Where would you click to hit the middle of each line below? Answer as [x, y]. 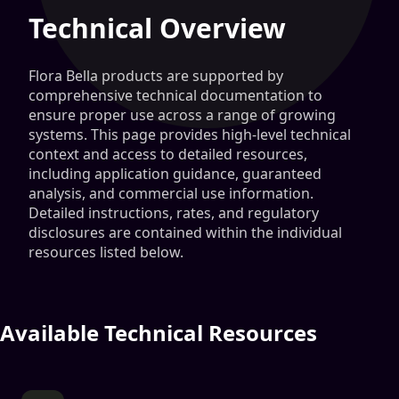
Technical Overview [157, 28]
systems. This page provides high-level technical [190, 134]
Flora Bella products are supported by [156, 76]
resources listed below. [106, 252]
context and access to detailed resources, [168, 154]
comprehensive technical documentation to [175, 95]
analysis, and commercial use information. [171, 193]
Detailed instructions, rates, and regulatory [174, 213]
